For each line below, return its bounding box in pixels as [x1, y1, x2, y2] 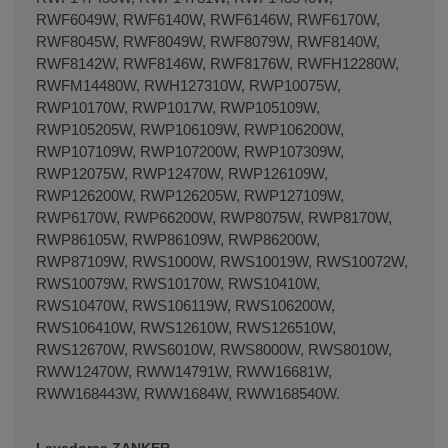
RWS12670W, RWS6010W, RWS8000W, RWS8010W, [36, 340, 392, 358]
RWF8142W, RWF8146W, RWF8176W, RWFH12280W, [36, 54, 399, 72]
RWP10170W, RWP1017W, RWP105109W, [36, 98, 320, 116]
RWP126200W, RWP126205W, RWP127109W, [36, 186, 344, 204]
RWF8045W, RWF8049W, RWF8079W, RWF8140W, [36, 32, 380, 50]
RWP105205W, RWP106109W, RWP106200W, [36, 120, 344, 138]
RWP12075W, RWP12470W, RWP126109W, [36, 164, 328, 182]
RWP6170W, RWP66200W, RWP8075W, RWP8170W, [36, 208, 392, 226]
